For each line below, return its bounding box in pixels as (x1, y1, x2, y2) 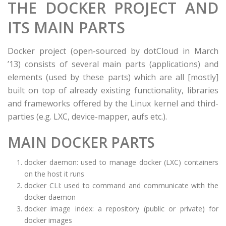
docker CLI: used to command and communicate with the (24, 181, 218, 190)
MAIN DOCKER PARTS (8, 133, 155, 152)
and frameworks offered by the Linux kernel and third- (8, 98, 218, 109)
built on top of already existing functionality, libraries (8, 85, 218, 96)
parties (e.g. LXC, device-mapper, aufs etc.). (8, 111, 167, 122)
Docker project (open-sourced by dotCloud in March (8, 45, 218, 56)
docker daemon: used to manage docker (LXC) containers (24, 157, 218, 167)
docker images (24, 215, 72, 225)
